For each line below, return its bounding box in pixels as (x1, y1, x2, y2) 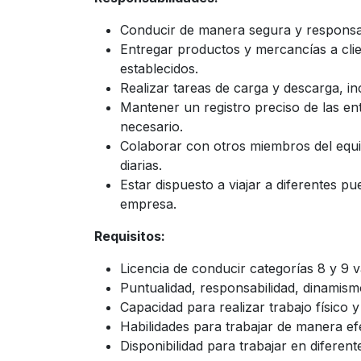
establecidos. (120, 60, 198, 77)
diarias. (120, 157, 162, 173)
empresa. (120, 196, 176, 212)
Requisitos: (94, 228, 165, 244)
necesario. (120, 118, 183, 135)
